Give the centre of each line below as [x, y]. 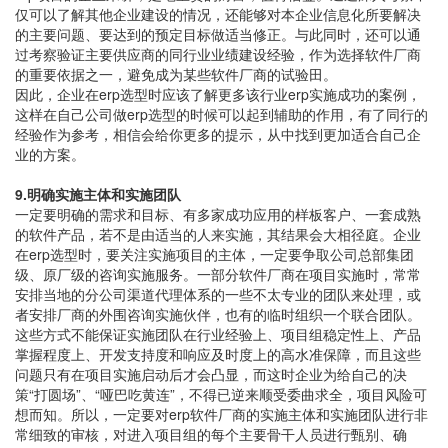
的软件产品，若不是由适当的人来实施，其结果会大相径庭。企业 [218, 234]
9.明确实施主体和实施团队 [98, 194]
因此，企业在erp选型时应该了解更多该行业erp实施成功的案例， [218, 94]
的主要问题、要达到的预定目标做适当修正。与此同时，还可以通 [218, 34]
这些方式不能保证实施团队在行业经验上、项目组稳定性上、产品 [218, 334]
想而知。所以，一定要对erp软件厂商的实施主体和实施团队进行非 [221, 414]
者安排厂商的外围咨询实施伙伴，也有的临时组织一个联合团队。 [218, 314]
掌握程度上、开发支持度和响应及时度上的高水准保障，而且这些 [218, 354]
